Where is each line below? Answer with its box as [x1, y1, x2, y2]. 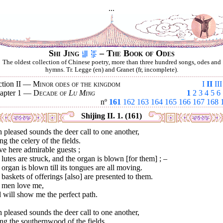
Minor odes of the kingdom [33, 80, 120, 88]
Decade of [33, 89, 69, 97]
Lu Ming [69, 89, 95, 97]
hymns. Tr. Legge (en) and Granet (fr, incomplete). [45, 66, 178, 73]
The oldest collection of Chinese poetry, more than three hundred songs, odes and [2, 59, 221, 66]
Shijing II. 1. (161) [81, 111, 142, 120]
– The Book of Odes [97, 48, 175, 58]
